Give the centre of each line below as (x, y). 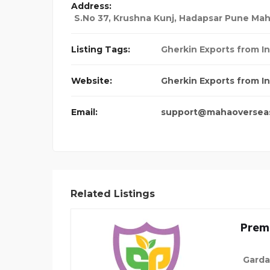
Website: (92, 81)
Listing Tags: (101, 50)
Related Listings (113, 194)
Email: (84, 112)
